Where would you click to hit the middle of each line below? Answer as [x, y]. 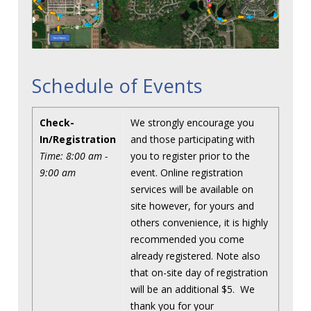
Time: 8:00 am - [74, 156]
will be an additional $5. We [193, 289]
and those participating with [193, 140]
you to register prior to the [190, 156]
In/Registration [78, 140]
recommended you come [187, 239]
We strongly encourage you [192, 123]
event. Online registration [187, 173]
